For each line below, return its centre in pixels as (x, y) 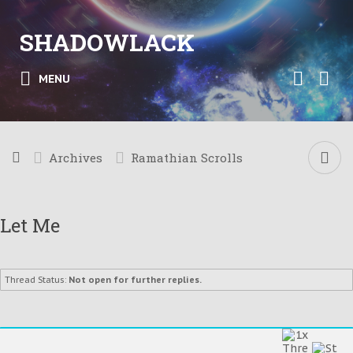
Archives (76, 158)
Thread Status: (35, 280)
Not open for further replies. (135, 280)
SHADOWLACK (107, 42)
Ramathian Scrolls (187, 158)
